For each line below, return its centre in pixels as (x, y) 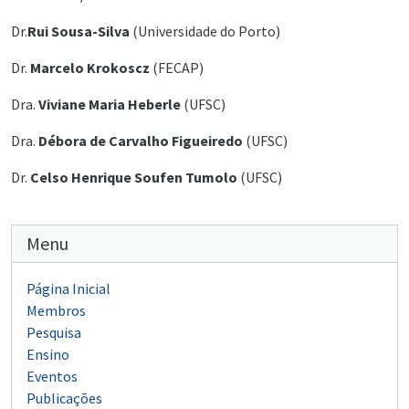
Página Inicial (68, 289)
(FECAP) (177, 68)
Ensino (48, 355)
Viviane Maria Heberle (108, 105)
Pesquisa (54, 333)
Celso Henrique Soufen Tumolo (134, 178)
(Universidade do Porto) (205, 31)
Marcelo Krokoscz (89, 68)
